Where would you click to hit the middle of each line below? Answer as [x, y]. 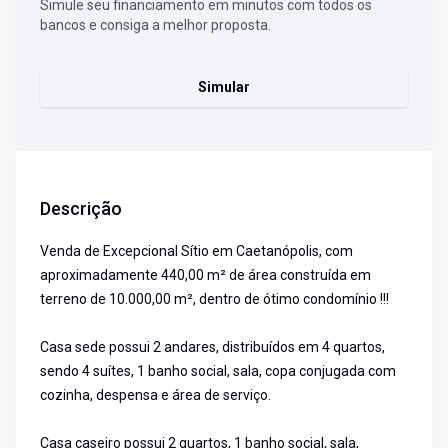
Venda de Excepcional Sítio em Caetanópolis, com [196, 251]
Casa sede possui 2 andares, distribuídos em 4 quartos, [212, 347]
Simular [224, 87]
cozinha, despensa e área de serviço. [155, 395]
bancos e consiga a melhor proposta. [155, 25]
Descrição [81, 209]
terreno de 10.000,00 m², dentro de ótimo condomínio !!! [214, 299]
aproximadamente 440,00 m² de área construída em [205, 275]
